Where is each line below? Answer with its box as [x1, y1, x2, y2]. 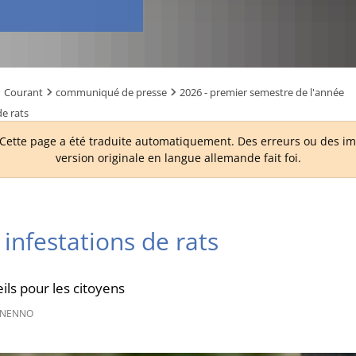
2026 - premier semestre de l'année [180, 85, 344, 99]
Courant [4, 85, 43, 99]
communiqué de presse [56, 85, 167, 99]
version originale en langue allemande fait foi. [55, 150, 301, 165]
